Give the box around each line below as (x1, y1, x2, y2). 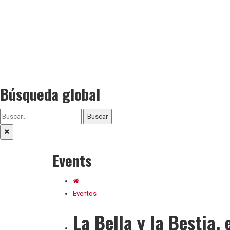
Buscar (87, 112, 108, 120)
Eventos (73, 189, 97, 197)
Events (52, 148, 92, 171)
